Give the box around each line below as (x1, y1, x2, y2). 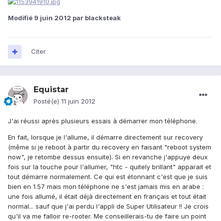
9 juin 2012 (34, 13, 71, 22)
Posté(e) (34, 97, 61, 106)
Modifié (8, 13, 34, 22)
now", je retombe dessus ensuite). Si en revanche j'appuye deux (8, 153, 208, 161)
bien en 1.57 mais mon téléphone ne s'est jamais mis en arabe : (8, 183, 204, 191)
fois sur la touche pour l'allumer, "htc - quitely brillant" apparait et (8, 163, 211, 171)
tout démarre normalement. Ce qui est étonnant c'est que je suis (8, 173, 208, 181)
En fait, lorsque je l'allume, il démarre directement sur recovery (8, 133, 203, 142)
